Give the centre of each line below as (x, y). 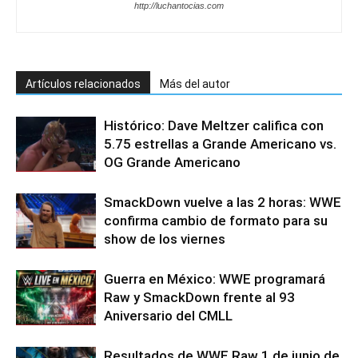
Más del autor (195, 84)
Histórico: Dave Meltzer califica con (214, 125)
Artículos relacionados (83, 84)
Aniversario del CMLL (168, 315)
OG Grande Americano (172, 162)
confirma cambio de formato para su (216, 220)
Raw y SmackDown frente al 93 (199, 297)
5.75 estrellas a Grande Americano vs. (220, 143)
